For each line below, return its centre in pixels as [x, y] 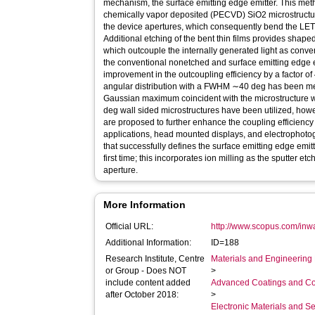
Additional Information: [149, 243]
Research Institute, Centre [155, 259]
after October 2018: [142, 295]
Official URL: [130, 226]
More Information [145, 205]
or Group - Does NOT [146, 271]
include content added [148, 283]
